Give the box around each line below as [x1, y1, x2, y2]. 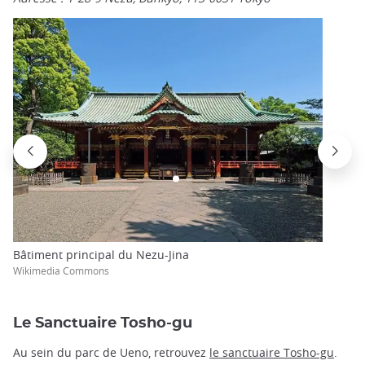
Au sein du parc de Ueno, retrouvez [13, 345, 209, 361]
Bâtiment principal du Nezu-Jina [13, 246, 189, 262]
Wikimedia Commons [13, 263, 109, 277]
